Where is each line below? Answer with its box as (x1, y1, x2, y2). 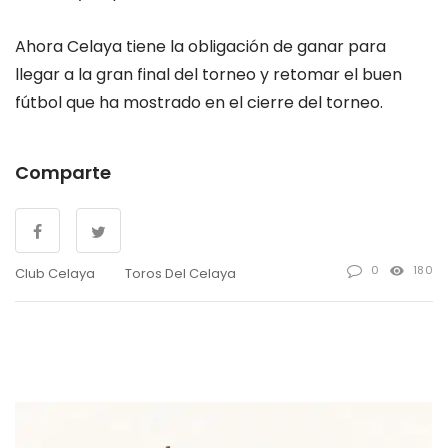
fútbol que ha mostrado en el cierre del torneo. (15, 90, 383, 114)
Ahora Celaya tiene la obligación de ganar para (15, 34, 386, 58)
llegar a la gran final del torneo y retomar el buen (15, 62, 402, 86)
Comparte (15, 159, 111, 185)
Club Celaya (15, 263, 95, 283)
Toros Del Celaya (125, 263, 236, 283)
